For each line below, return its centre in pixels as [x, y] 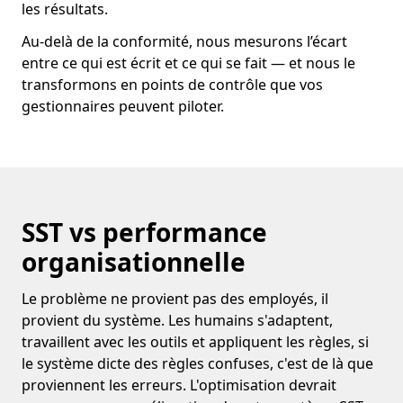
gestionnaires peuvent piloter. [123, 106]
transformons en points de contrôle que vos [172, 85]
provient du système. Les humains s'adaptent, [177, 320]
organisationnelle [134, 262]
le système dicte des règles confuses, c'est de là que [197, 363]
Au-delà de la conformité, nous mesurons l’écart [184, 41]
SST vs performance [144, 232]
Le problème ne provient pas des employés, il [175, 299]
